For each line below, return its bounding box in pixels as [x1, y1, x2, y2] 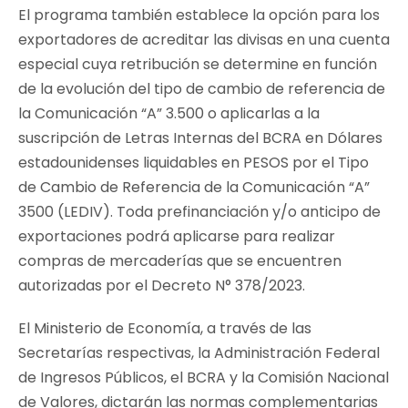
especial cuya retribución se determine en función [18, 53, 377, 75]
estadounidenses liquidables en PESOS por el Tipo [18, 151, 369, 173]
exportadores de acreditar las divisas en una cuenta [18, 28, 390, 50]
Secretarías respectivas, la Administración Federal [18, 342, 380, 363]
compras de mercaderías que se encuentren [18, 250, 342, 271]
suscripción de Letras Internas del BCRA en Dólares [18, 127, 382, 148]
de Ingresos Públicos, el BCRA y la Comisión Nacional [18, 366, 389, 388]
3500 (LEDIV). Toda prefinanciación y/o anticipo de [18, 200, 381, 222]
